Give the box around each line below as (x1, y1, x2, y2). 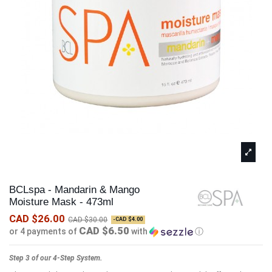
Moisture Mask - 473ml (9, 195, 114, 208)
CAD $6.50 (79, 225, 129, 237)
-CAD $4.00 (113, 216, 143, 223)
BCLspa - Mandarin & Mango (9, 183, 140, 195)
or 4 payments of (9, 226, 79, 237)
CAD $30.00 (68, 216, 108, 225)
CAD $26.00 (9, 212, 65, 225)
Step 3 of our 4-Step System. (9, 254, 102, 263)
